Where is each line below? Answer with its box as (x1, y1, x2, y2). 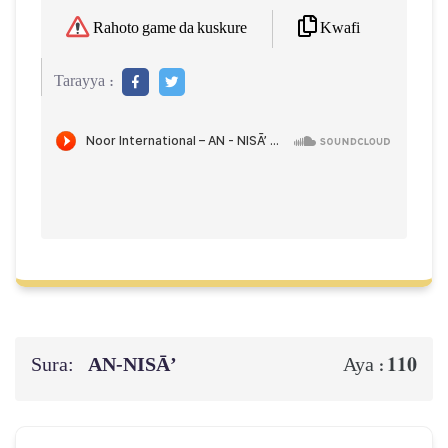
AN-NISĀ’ (88, 347, 181, 384)
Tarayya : (54, 73, 114, 91)
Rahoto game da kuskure (93, 20, 247, 38)
